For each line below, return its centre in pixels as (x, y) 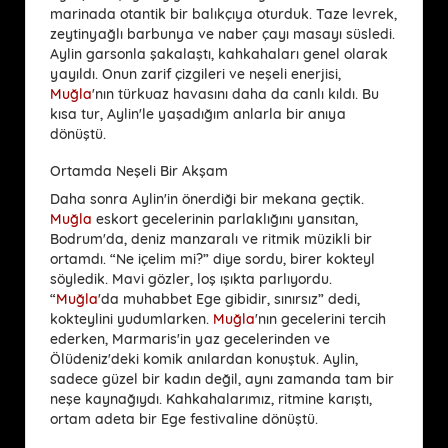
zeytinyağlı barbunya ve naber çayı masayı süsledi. (222, 33)
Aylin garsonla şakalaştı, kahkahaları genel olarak (219, 53)
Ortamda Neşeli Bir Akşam (139, 170)
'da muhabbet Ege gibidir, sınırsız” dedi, (229, 298)
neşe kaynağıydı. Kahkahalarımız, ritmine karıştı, (211, 398)
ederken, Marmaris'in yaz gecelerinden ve (190, 338)
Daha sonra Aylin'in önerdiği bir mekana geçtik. (207, 198)
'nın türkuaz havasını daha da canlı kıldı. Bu (235, 93)
